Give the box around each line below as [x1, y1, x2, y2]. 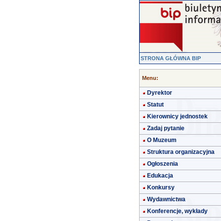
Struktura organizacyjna [147, 148, 215, 155]
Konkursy [147, 184, 175, 191]
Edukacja [147, 172, 173, 179]
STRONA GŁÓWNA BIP [141, 55, 201, 61]
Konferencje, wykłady [147, 208, 208, 215]
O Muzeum [147, 137, 177, 144]
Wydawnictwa [147, 196, 185, 203]
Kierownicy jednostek [147, 113, 208, 120]
